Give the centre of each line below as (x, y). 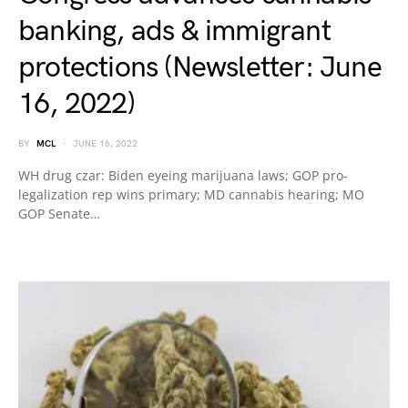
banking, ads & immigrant (174, 31)
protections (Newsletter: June (200, 68)
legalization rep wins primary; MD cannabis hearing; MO (191, 194)
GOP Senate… (59, 214)
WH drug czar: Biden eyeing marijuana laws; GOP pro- (183, 175)
